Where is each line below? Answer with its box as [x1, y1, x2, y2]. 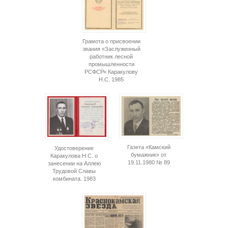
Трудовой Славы [52, 168, 96, 175]
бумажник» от [131, 151, 167, 158]
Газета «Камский [127, 144, 170, 150]
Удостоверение [54, 145, 94, 152]
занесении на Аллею [47, 160, 101, 167]
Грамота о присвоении [82, 38, 140, 44]
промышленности [88, 61, 134, 67]
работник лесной [90, 53, 133, 60]
